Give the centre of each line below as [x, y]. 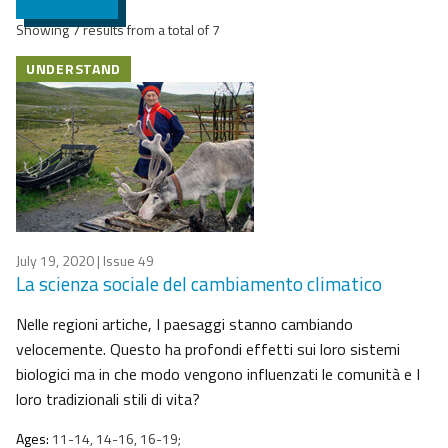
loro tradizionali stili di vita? [108, 399]
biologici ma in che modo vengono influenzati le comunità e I [218, 374]
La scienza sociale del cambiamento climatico [199, 284]
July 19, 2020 [55, 261]
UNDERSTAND [73, 69]
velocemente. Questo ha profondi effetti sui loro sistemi [208, 349]
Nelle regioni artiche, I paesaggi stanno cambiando [184, 324]
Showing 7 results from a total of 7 [118, 30]
